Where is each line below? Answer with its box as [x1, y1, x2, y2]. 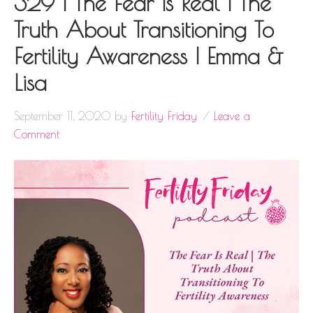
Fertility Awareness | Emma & [14, 42, 283, 69]
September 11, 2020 [14, 109, 110, 122]
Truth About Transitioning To [14, 15, 274, 43]
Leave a [214, 109, 250, 122]
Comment [14, 127, 59, 140]
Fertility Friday [131, 109, 197, 122]
